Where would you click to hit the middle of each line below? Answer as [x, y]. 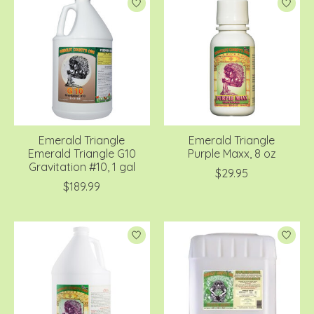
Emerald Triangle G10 [82, 154]
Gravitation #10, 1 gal [82, 167]
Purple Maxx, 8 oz [232, 154]
